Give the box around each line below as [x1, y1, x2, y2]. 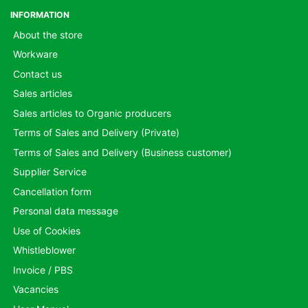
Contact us [12, 67, 62, 80]
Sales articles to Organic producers [12, 107, 171, 119]
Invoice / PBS [12, 263, 73, 276]
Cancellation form [12, 185, 91, 197]
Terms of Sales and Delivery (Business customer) [12, 146, 232, 158]
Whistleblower [12, 244, 76, 256]
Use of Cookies [12, 224, 80, 236]
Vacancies [12, 283, 58, 295]
